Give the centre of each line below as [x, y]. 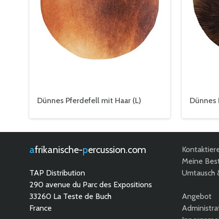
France [41, 208]
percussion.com [117, 150]
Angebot [197, 196]
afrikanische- [59, 150]
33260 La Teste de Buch [70, 196]
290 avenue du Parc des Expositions [91, 185]
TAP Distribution [57, 173]
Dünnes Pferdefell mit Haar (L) [89, 100]
